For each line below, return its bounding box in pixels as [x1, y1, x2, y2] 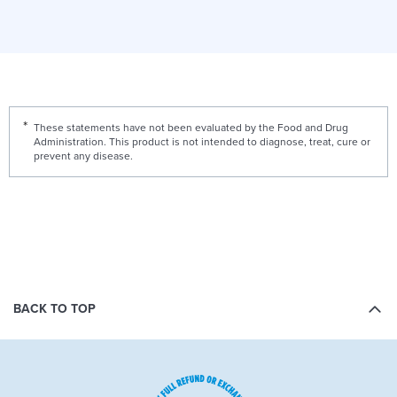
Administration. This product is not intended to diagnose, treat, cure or [34, 135, 370, 148]
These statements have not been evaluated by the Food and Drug [34, 121, 348, 134]
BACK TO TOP [13, 300, 96, 316]
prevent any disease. [34, 149, 133, 162]
